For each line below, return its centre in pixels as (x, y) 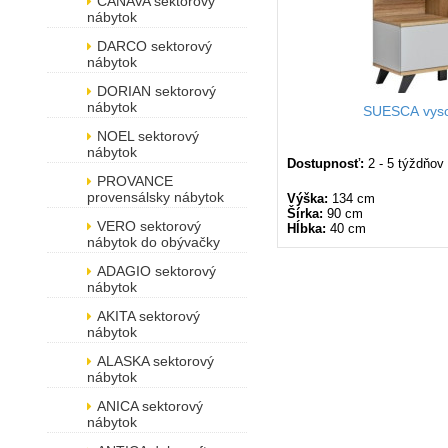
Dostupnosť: (325, 163)
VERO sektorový (149, 226)
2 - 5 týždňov (406, 163)
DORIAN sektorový (156, 91)
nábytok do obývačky (153, 242)
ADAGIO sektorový (156, 271)
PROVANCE (135, 181)
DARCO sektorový (154, 46)
